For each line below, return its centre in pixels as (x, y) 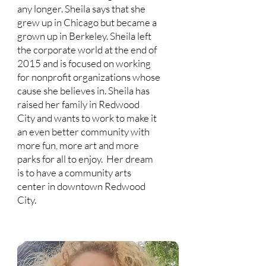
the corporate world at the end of (87, 50)
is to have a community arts (74, 172)
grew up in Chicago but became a (87, 22)
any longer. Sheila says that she (81, 9)
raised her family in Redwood (78, 104)
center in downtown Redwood (81, 186)
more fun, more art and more (78, 145)
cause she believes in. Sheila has (83, 91)
